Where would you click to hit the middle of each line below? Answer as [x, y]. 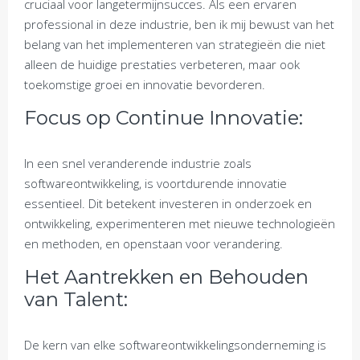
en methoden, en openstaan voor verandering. [153, 243]
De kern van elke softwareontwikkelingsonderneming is [175, 344]
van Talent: [76, 299]
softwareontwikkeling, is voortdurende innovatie [155, 183]
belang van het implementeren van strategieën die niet [175, 44]
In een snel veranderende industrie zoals [138, 163]
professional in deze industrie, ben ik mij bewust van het [179, 24]
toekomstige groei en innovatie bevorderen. [145, 84]
